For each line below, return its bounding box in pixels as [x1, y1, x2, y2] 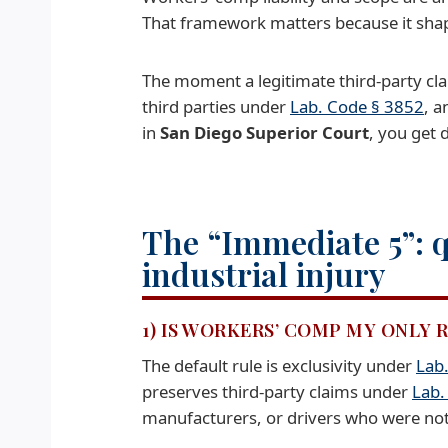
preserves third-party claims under [142, 379, 412, 403]
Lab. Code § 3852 [290, 95, 424, 119]
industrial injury [142, 252, 385, 296]
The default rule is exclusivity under [142, 353, 416, 377]
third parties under [142, 95, 290, 119]
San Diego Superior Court [160, 121, 369, 145]
